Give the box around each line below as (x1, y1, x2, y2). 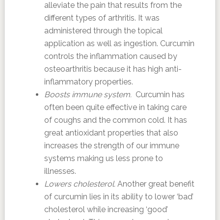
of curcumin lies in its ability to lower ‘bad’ (44, 192, 193, 201)
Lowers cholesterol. (44, 179, 115, 189)
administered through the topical (44, 26, 163, 35)
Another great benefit (115, 179, 194, 189)
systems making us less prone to (44, 154, 163, 163)
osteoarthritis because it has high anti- (44, 64, 182, 74)
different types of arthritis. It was (44, 13, 160, 23)
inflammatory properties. (44, 77, 133, 86)
